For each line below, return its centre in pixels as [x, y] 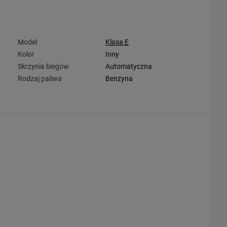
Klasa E [117, 42]
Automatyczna [128, 66]
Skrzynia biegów [43, 66]
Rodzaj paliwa [40, 78]
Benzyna [119, 78]
